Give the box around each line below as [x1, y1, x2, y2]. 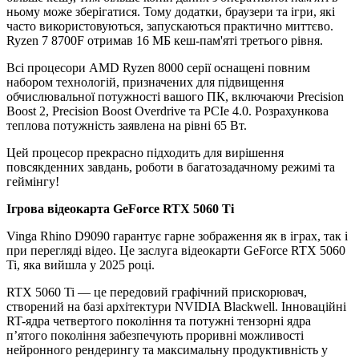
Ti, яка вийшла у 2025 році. [6, 258, 155, 272]
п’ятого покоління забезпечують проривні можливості [6, 329, 304, 343]
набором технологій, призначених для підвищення [6, 75, 284, 90]
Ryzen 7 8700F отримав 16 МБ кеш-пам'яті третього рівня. [6, 34, 323, 48]
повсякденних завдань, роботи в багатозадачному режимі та [6, 160, 335, 175]
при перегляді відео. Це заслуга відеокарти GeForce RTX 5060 [6, 244, 345, 258]
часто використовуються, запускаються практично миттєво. [6, 19, 333, 34]
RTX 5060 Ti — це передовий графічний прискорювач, [6, 285, 307, 300]
